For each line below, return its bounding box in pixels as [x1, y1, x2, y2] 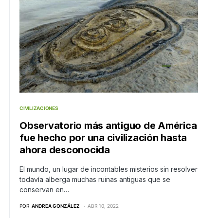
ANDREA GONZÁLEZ [32, 202, 80, 209]
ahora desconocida [19, 144, 110, 156]
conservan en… [19, 185, 69, 194]
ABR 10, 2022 [88, 202, 119, 209]
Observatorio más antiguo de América [19, 119, 197, 131]
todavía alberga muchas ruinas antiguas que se [19, 175, 170, 183]
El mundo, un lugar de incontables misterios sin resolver [19, 164, 198, 173]
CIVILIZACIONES [19, 105, 58, 111]
